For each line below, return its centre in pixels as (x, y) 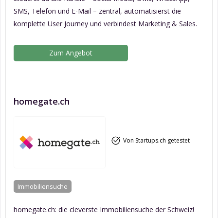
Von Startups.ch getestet (156, 141)
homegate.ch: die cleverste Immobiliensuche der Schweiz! (104, 209)
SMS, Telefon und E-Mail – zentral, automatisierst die (97, 11)
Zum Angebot (71, 53)
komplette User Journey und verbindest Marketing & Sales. (105, 23)
